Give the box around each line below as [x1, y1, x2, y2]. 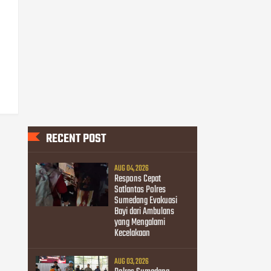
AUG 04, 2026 [114, 162, 149, 175]
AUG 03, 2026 [114, 255, 149, 269]
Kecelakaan [114, 226, 150, 242]
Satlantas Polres [114, 182, 166, 198]
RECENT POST [46, 129, 106, 148]
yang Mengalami [114, 215, 165, 231]
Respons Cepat [114, 171, 161, 188]
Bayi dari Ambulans [114, 204, 174, 220]
